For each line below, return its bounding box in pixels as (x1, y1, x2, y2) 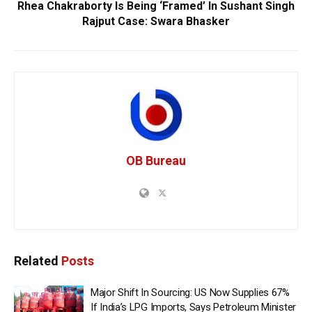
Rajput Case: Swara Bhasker (82, 15, 230, 29)
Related (14, 253, 58, 269)
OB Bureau (126, 153, 186, 169)
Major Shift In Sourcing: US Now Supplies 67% (91, 286, 290, 299)
